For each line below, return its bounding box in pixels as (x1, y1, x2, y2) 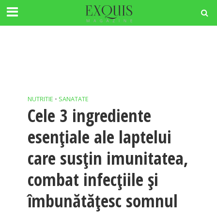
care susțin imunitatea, (27, 146, 188, 170)
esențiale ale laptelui (27, 125, 171, 149)
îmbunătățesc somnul (27, 189, 178, 213)
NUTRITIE (27, 95, 53, 103)
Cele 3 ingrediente (27, 104, 151, 127)
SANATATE (58, 95, 89, 103)
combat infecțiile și (27, 168, 158, 191)
